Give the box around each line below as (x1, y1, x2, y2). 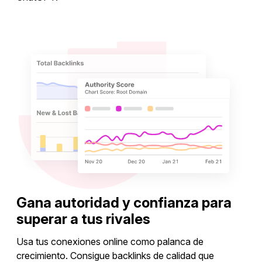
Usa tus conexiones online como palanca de (16, 236, 204, 248)
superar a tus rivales (16, 211, 150, 228)
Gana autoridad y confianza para (16, 194, 232, 212)
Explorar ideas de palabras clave (63, 23, 199, 36)
